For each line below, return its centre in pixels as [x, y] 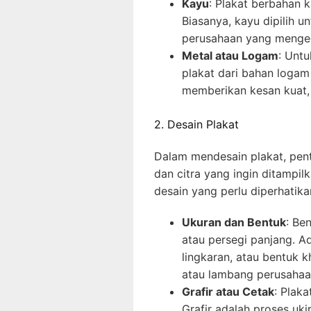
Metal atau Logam [230, 55]
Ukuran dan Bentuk [234, 222]
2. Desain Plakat [196, 124]
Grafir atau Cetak [228, 291]
